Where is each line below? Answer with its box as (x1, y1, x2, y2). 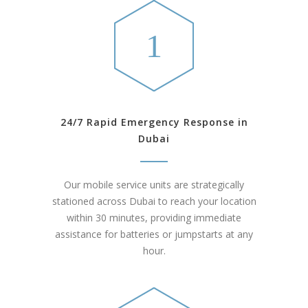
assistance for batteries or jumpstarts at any (55, 228, 253, 241)
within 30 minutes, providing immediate (67, 211, 241, 225)
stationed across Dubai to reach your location (52, 195, 256, 208)
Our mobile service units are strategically (64, 178, 244, 192)
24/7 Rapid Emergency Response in (60, 115, 248, 129)
